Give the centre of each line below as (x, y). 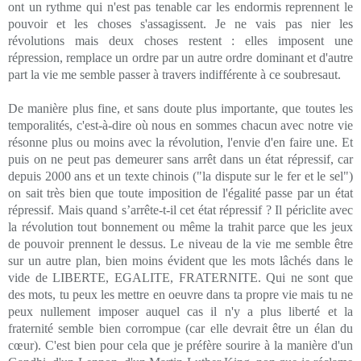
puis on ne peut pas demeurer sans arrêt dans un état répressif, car (180, 159)
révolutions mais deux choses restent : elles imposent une (180, 40)
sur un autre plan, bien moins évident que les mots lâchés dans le (180, 260)
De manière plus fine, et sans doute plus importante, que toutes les (180, 108)
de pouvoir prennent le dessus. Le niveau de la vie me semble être (180, 243)
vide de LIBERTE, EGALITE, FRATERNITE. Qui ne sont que (180, 277)
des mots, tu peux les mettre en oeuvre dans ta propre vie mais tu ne (180, 294)
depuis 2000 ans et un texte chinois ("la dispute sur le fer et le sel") (180, 176)
